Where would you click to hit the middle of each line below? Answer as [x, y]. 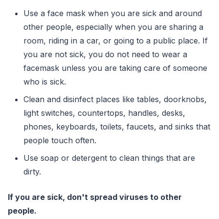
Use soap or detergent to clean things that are [109, 158]
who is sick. [45, 81]
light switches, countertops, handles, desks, [104, 113]
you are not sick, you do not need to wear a [105, 54]
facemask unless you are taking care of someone [115, 68]
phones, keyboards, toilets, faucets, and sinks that [117, 126]
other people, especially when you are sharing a [113, 27]
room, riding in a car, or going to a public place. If [116, 40]
